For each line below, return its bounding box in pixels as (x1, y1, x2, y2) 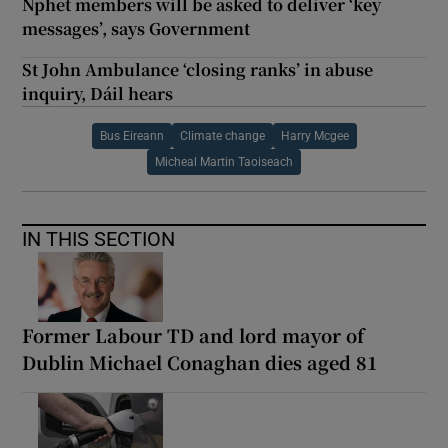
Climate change (179, 129, 265, 142)
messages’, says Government (22, 16, 251, 40)
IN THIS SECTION (22, 228, 176, 249)
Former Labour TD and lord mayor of (22, 321, 365, 348)
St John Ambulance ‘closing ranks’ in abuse (22, 57, 374, 81)
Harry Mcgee (280, 129, 349, 142)
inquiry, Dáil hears (22, 81, 174, 105)
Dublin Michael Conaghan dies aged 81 (22, 348, 379, 375)
